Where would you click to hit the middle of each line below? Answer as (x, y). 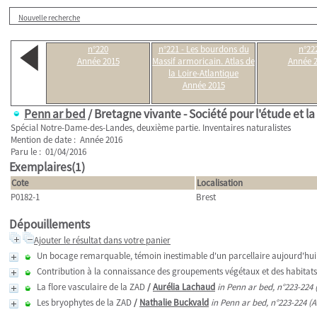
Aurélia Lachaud (184, 287)
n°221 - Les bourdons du (203, 49)
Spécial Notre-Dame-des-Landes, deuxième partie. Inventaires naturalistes (151, 128)
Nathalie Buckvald (174, 302)
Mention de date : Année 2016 (67, 140)
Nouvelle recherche (49, 18)
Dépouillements (50, 224)
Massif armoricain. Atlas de (203, 61)
